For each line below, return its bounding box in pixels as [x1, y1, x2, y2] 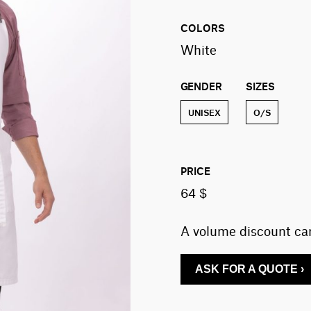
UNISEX [187, 106, 221, 118]
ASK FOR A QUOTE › [194, 263, 304, 275]
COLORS [180, 20, 225, 34]
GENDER [180, 78, 222, 92]
